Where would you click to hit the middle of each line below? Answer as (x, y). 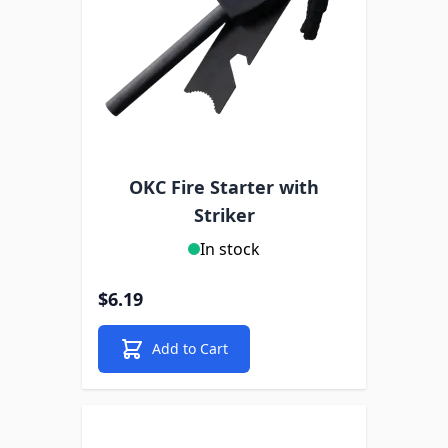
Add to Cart (190, 348)
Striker (224, 215)
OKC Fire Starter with (224, 187)
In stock (230, 249)
